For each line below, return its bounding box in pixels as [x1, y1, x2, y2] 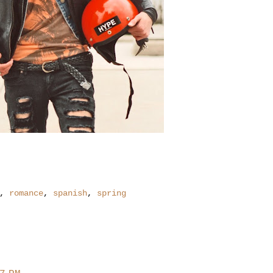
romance [9, 188, 43, 199]
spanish [53, 188, 87, 199]
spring [97, 188, 126, 199]
